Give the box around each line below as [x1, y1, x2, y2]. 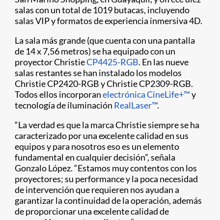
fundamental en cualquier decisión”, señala [15, 152, 175, 163]
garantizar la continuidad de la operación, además [15, 195, 202, 206]
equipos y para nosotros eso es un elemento [15, 141, 179, 152]
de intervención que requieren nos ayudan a [15, 184, 179, 195]
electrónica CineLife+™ [103, 89, 190, 100]
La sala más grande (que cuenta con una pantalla [15, 35, 195, 46]
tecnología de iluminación [15, 100, 114, 111]
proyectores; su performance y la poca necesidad [15, 173, 198, 185]
